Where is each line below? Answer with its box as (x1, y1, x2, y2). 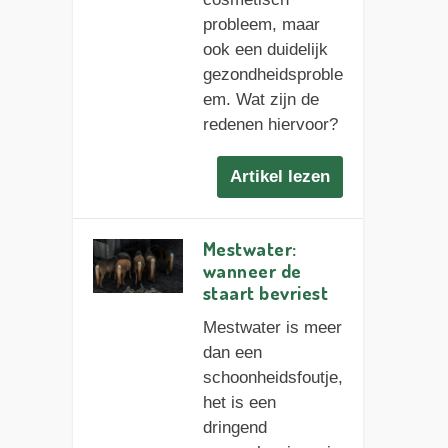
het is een (202, 392, 276, 412)
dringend (202, 417, 267, 437)
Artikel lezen (230, 166, 331, 186)
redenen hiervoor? (202, 115, 338, 135)
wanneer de (202, 257, 302, 283)
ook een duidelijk (202, 40, 328, 60)
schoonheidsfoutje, (202, 367, 343, 387)
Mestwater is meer (202, 317, 342, 337)
